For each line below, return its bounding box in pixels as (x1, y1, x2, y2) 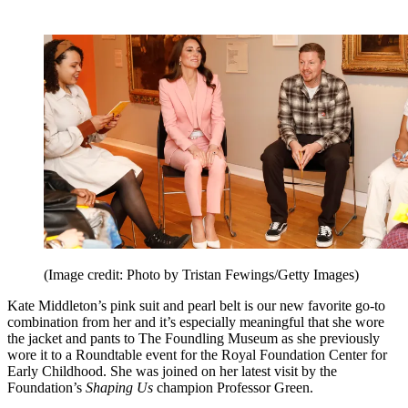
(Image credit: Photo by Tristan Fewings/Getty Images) (44, 267, 359, 283)
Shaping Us (86, 380, 153, 396)
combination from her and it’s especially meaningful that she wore (7, 314, 384, 331)
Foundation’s (7, 380, 86, 396)
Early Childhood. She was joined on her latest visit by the (7, 363, 337, 380)
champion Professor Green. (153, 380, 317, 396)
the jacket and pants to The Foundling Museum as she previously (7, 331, 380, 347)
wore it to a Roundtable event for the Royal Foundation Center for (7, 347, 387, 363)
